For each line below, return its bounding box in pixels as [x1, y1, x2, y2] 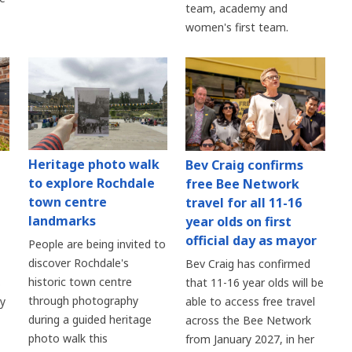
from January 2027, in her [185, 331, 315, 346]
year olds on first [185, 212, 292, 230]
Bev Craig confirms [185, 156, 304, 174]
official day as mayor [185, 231, 317, 249]
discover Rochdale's [27, 255, 129, 271]
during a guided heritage [27, 312, 152, 328]
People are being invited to [27, 236, 166, 252]
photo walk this [27, 331, 108, 346]
